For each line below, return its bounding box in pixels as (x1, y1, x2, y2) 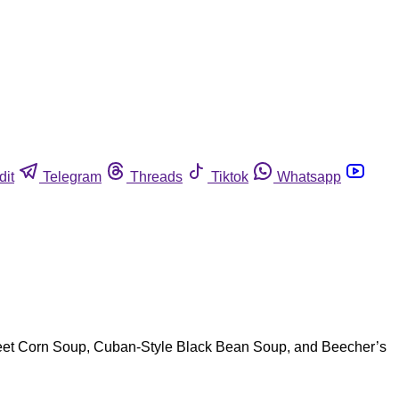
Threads (130, 168, 183, 184)
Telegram (43, 168, 102, 184)
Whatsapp (277, 168, 341, 184)
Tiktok (211, 168, 248, 184)
